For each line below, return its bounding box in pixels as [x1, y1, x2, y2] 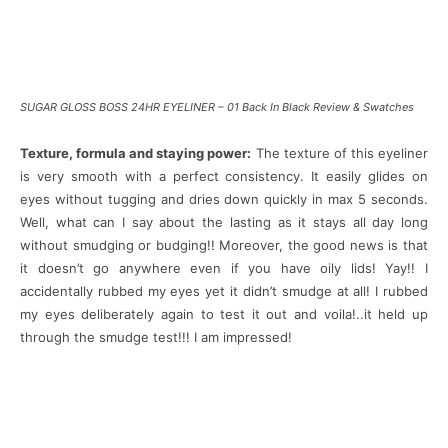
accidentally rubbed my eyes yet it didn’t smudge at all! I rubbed [20, 283, 428, 300]
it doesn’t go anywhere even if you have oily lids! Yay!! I [20, 260, 428, 277]
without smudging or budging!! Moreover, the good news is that [20, 237, 428, 254]
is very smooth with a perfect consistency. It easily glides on [20, 168, 428, 185]
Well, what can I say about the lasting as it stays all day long [20, 214, 428, 231]
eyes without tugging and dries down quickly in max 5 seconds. [20, 191, 428, 208]
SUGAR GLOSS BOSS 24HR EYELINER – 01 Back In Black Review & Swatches [20, 100, 414, 115]
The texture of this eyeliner [251, 145, 429, 162]
